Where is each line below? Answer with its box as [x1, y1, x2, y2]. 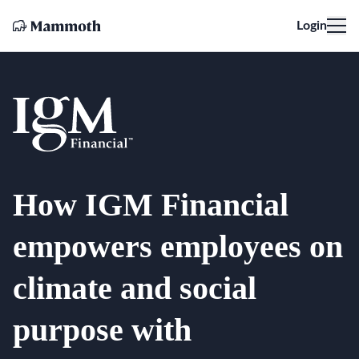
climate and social [13, 270, 256, 307]
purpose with [13, 312, 192, 349]
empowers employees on [13, 228, 343, 265]
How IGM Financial [13, 187, 288, 224]
